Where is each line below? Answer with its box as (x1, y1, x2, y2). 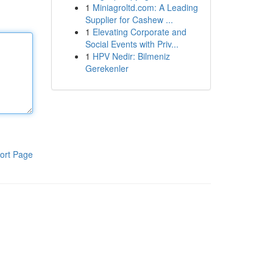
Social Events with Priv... (85, 38, 179, 50)
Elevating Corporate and (92, 26, 186, 38)
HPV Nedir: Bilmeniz (92, 50, 170, 62)
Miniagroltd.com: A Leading (92, 1, 198, 13)
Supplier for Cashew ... (85, 13, 173, 26)
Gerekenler (85, 62, 129, 74)
